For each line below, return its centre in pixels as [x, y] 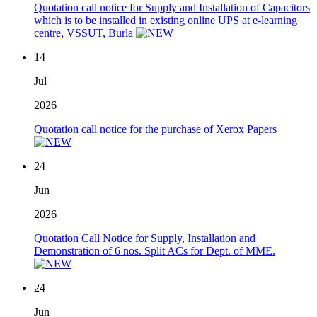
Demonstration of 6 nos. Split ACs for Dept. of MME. [155, 251]
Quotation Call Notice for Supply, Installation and [145, 238]
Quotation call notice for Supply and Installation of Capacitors [172, 8]
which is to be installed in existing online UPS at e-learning [166, 21]
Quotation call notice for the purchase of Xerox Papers [155, 129]
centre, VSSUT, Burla [85, 33]
